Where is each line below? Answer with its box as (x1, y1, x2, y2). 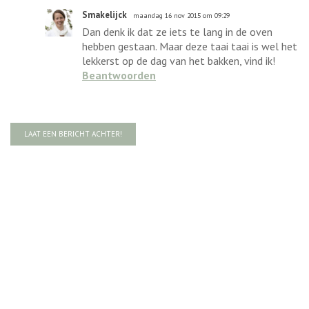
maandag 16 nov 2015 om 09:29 (133, 10, 230, 20)
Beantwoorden (82, 68, 156, 82)
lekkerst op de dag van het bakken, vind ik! (82, 53, 275, 68)
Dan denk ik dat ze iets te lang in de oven (82, 24, 272, 39)
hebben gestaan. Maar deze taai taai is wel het (82, 39, 297, 53)
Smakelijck (82, 8, 127, 21)
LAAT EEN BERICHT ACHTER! (24, 128, 122, 139)
